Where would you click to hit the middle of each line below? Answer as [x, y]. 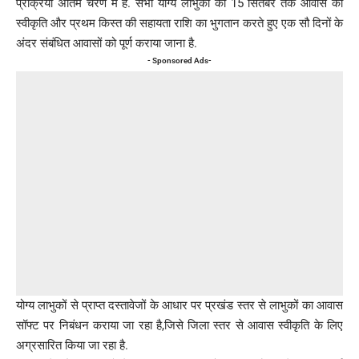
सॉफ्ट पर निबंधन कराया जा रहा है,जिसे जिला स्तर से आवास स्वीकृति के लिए [179, 325]
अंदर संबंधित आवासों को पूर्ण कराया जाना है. [107, 43]
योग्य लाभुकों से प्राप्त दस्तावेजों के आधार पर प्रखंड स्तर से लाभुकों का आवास [179, 305]
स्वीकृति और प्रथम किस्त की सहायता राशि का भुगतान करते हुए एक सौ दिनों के [179, 23]
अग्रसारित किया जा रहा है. [72, 345]
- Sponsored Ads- [179, 60]
